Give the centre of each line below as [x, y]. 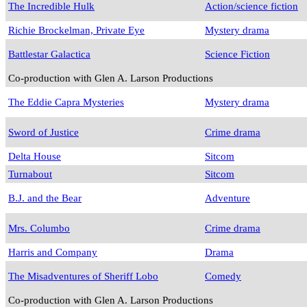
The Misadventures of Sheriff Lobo [83, 276]
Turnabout [30, 174]
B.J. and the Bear [45, 198]
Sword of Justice [44, 132]
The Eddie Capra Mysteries [66, 102]
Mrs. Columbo [39, 228]
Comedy [223, 276]
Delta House [35, 156]
